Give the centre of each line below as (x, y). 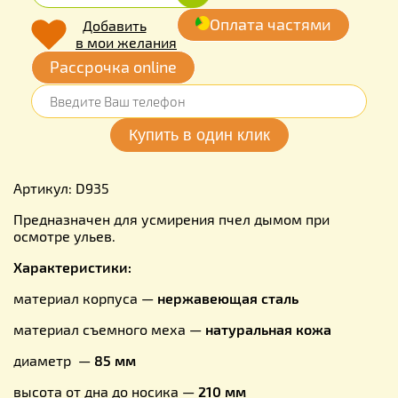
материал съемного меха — (109, 329)
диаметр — (52, 360)
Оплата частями (271, 24)
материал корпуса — (85, 298)
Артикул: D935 (61, 187)
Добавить (114, 25)
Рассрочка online (113, 66)
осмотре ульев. (64, 235)
